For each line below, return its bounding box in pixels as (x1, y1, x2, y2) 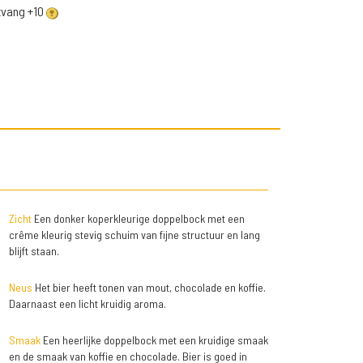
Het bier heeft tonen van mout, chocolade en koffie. (32, 280, 266, 295)
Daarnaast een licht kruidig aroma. (8, 297, 166, 311)
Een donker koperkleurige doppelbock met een (31, 211, 245, 226)
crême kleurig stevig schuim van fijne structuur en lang (8, 228, 260, 242)
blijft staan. (8, 244, 59, 258)
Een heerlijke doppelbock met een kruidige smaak (40, 333, 268, 348)
